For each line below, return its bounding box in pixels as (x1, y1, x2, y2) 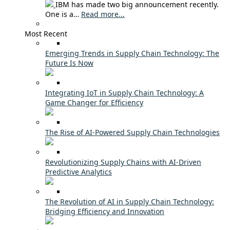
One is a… (45, 9, 81, 19)
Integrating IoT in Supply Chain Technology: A (45, 87, 204, 98)
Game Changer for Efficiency (45, 97, 143, 107)
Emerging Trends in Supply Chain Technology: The (45, 48, 219, 58)
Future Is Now (45, 57, 93, 68)
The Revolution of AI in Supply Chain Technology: (45, 196, 214, 206)
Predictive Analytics (45, 166, 112, 177)
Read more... (81, 9, 125, 19)
